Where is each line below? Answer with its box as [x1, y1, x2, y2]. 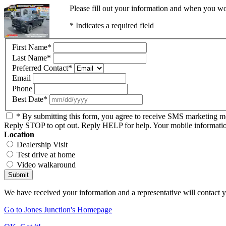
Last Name [12, 53, 47, 62]
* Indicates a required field [69, 21, 154, 30]
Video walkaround [17, 160, 76, 169]
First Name [12, 42, 47, 51]
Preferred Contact [12, 63, 68, 72]
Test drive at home [17, 150, 75, 159]
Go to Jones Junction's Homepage [4, 205, 112, 214]
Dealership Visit [17, 140, 68, 149]
